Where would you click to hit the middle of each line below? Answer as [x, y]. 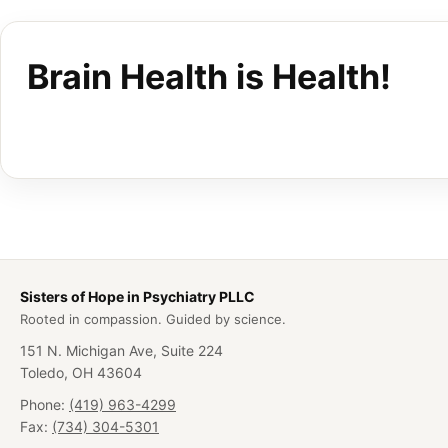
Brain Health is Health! [209, 77]
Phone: [44, 405]
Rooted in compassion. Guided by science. [153, 319]
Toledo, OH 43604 [81, 373]
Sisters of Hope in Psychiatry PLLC [137, 297]
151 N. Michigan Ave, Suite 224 [121, 351]
